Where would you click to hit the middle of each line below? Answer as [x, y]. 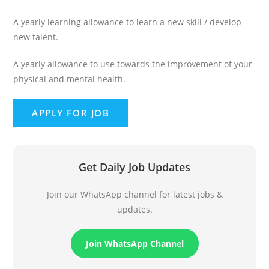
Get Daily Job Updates [134, 167]
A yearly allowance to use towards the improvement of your [133, 64]
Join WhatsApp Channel [134, 244]
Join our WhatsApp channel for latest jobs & [134, 195]
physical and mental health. [70, 79]
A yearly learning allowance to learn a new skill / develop [128, 22]
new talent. [36, 37]
